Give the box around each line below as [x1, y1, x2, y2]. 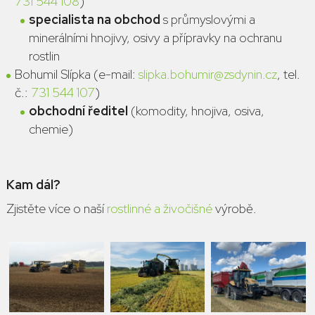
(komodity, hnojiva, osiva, [130, 103, 264, 119]
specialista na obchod [28, 11, 160, 27]
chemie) [28, 121, 73, 137]
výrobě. [212, 200, 257, 217]
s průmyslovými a [160, 11, 255, 27]
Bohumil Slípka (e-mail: [14, 66, 139, 82]
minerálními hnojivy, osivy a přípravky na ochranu [28, 30, 282, 46]
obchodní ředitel [28, 103, 131, 119]
